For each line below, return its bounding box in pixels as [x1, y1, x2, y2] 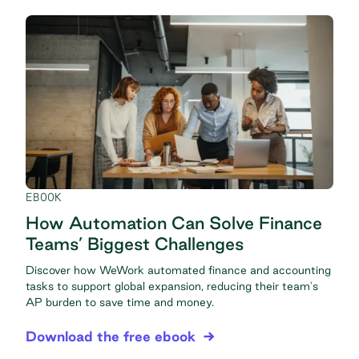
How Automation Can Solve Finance [26, 213, 322, 233]
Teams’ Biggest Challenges [26, 234, 244, 254]
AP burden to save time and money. [26, 296, 214, 309]
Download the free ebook [26, 329, 196, 345]
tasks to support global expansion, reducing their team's [26, 280, 318, 293]
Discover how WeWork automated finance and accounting [26, 264, 331, 277]
